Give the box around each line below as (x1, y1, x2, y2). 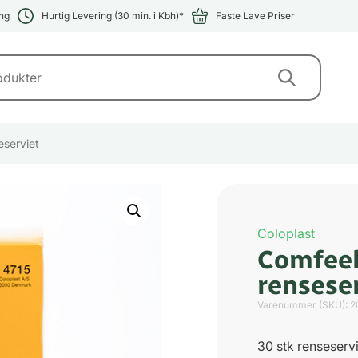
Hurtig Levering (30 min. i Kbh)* (42, 10, 184, 22)
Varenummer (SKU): (257, 298, 350, 311)
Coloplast (257, 225, 315, 241)
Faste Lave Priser (216, 10, 295, 22)
